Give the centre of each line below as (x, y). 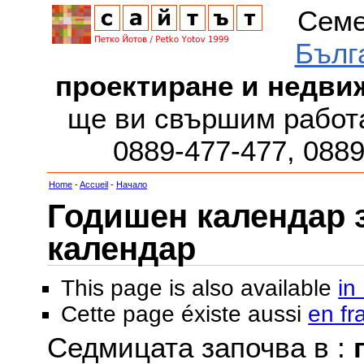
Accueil (94, 185)
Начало (132, 185)
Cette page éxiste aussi (185, 314)
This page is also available (200, 288)
